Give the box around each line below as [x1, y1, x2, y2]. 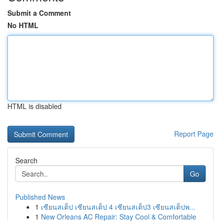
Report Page [174, 129, 214, 139]
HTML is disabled [7, 101, 62, 111]
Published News [15, 192, 65, 202]
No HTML [7, 20, 38, 30]
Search [15, 155, 37, 165]
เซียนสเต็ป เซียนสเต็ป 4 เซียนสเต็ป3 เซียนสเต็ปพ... [41, 202, 195, 212]
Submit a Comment [7, 8, 71, 18]
